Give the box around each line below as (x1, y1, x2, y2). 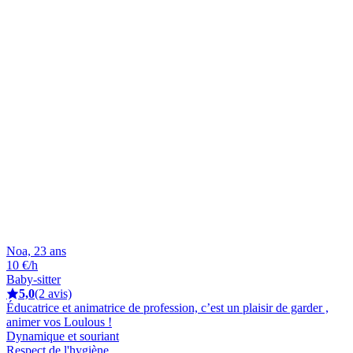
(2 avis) (35, 286, 72, 300)
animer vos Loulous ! (6, 314, 112, 329)
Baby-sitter (6, 272, 61, 286)
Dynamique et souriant (6, 329, 119, 343)
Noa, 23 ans (6, 243, 66, 258)
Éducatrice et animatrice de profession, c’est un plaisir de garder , (6, 300, 329, 314)
